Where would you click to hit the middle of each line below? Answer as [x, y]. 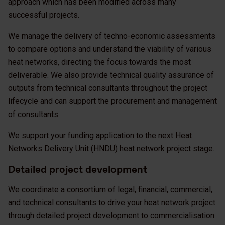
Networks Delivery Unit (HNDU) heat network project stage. [111, 149]
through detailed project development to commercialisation [111, 216]
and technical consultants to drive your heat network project [112, 203]
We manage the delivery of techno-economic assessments [112, 36]
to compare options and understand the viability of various [110, 49]
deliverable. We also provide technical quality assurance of [111, 75]
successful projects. [45, 15]
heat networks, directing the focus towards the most [99, 62]
